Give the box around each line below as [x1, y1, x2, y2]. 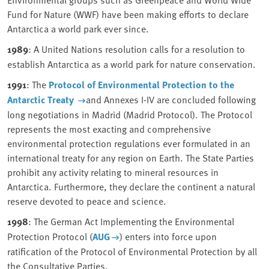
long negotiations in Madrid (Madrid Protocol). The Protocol [7, 107, 252, 121]
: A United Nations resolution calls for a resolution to [28, 42, 245, 56]
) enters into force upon [119, 229, 217, 243]
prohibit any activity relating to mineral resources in [7, 165, 219, 179]
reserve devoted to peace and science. [7, 194, 166, 208]
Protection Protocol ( [7, 229, 92, 243]
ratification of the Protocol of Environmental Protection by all [7, 244, 257, 258]
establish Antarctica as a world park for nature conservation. [7, 57, 256, 71]
